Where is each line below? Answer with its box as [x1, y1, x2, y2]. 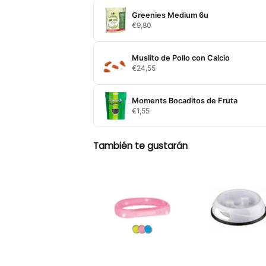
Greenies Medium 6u [131, 10, 208, 20]
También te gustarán [93, 139, 188, 152]
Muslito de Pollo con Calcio [131, 53, 230, 62]
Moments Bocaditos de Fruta [131, 96, 237, 105]
